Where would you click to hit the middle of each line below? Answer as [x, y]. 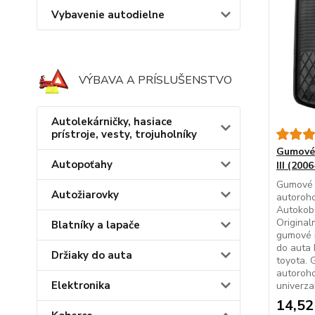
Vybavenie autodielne [108, 14]
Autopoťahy [82, 164]
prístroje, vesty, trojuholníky [124, 134]
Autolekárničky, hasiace [112, 121]
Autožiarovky [85, 194]
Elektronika [81, 285]
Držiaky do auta [92, 255]
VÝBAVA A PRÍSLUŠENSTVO [155, 81]
